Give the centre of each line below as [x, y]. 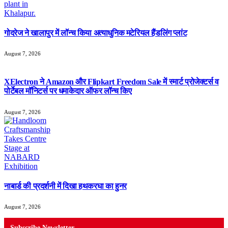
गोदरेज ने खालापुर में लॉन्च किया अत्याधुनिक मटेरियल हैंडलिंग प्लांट [96, 33]
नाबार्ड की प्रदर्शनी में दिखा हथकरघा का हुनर [65, 186]
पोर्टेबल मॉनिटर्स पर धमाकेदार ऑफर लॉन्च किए [68, 91]
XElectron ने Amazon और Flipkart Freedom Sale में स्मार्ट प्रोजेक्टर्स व [111, 82]
